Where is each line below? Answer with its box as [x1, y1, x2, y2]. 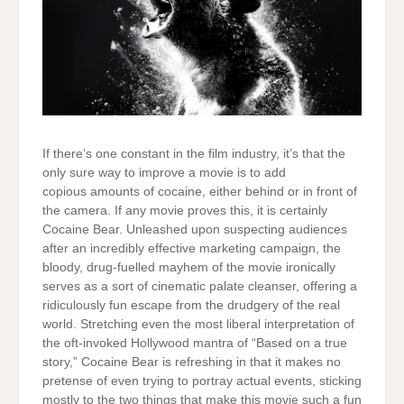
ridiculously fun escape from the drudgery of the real [41, 298, 340, 312]
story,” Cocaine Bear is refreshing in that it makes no [41, 354, 341, 369]
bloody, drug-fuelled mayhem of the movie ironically [41, 260, 335, 274]
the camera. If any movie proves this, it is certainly [41, 203, 327, 217]
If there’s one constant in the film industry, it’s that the [41, 146, 345, 161]
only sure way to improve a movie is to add [41, 165, 286, 179]
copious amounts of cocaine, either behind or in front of [41, 184, 357, 198]
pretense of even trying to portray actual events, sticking [41, 373, 362, 388]
